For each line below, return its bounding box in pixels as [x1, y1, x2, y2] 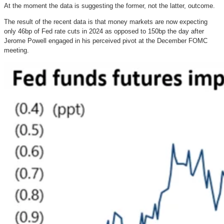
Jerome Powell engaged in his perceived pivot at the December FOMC [4, 37, 207, 44]
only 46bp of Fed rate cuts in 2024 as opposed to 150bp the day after [4, 27, 204, 35]
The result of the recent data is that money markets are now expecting [4, 18, 207, 25]
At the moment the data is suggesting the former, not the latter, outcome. [4, 1, 215, 9]
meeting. [4, 46, 29, 54]
